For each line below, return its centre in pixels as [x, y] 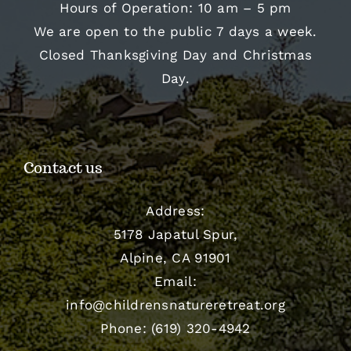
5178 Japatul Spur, [175, 235]
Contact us [63, 168]
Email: [175, 282]
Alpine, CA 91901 [175, 258]
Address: [175, 211]
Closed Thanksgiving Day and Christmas [175, 55]
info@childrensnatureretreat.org [175, 305]
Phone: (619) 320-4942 [175, 329]
